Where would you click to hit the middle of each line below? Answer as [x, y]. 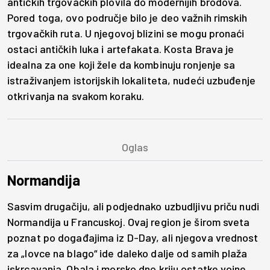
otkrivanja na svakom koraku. [76, 96]
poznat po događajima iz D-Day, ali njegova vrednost [133, 238]
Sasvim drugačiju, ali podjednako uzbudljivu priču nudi [133, 206]
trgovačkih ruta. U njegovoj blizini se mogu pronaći [126, 33]
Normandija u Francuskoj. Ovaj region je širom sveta [129, 222]
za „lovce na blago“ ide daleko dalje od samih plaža [127, 253]
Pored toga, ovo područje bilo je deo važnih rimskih [127, 18]
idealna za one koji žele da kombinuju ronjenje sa [121, 65]
